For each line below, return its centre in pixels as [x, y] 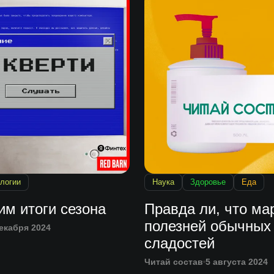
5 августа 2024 [237, 262]
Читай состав [174, 262]
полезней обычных [208, 226]
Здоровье [208, 182]
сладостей [180, 243]
